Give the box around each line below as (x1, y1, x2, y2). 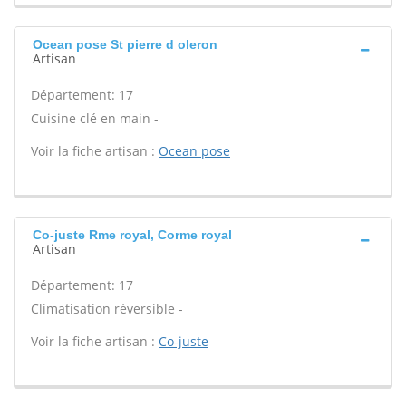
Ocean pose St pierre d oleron (33, 37, 217, 52)
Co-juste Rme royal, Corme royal (33, 227, 232, 242)
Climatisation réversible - (31, 300, 183, 317)
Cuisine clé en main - (31, 110, 159, 127)
